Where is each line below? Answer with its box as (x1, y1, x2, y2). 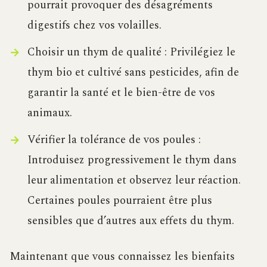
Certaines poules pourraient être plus (27, 192, 212, 210)
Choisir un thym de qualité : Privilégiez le (27, 44, 235, 61)
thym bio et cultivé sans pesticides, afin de (27, 64, 239, 82)
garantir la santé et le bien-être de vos (27, 84, 215, 102)
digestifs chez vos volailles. (27, 17, 162, 35)
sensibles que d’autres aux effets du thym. (27, 212, 234, 230)
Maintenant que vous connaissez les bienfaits (10, 248, 235, 266)
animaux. (27, 104, 72, 122)
